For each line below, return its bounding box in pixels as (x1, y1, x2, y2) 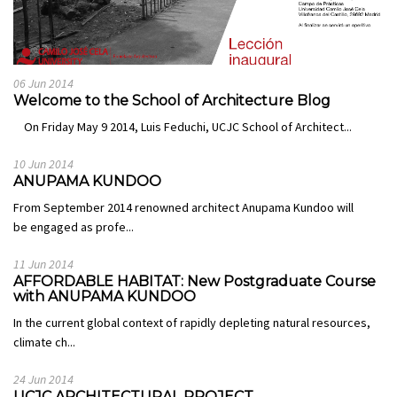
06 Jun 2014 (13, 74, 74, 91)
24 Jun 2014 (13, 370, 74, 387)
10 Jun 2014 (13, 155, 74, 172)
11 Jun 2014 (13, 255, 74, 272)
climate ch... (13, 333, 75, 350)
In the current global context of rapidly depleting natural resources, (13, 314, 370, 331)
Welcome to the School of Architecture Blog (13, 91, 331, 109)
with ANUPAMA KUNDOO (13, 287, 196, 305)
